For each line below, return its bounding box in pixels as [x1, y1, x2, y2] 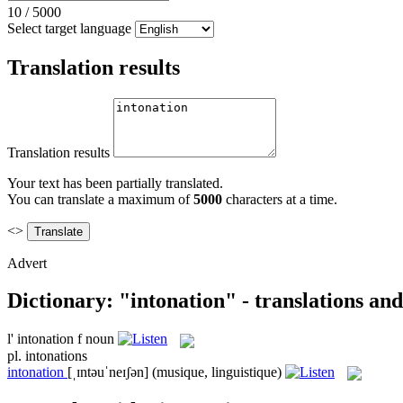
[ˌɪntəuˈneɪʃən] [67, 363, 148, 380]
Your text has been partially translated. [7, 175, 223, 191]
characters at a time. [222, 191, 337, 207]
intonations [25, 347, 87, 363]
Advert [7, 255, 47, 271]
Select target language [7, 20, 131, 36]
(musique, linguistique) [152, 363, 282, 380]
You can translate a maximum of [7, 191, 193, 207]
